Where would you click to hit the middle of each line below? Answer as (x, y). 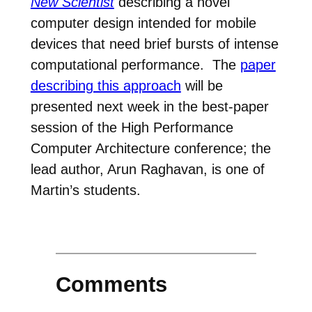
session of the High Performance (132, 127)
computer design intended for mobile (143, 23)
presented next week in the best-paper (149, 106)
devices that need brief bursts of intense (154, 44)
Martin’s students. (85, 190)
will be (202, 85)
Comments (111, 285)
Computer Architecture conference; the (150, 148)
